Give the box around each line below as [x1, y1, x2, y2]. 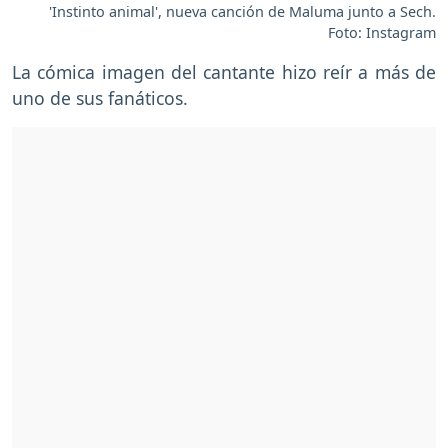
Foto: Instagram [328, 22, 436, 42]
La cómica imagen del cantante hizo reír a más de [12, 59, 436, 84]
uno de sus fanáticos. [12, 85, 193, 110]
